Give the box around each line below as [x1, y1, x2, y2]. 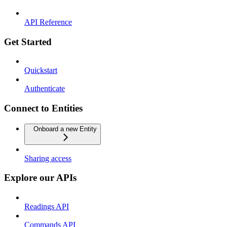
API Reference [24, 17, 72, 26]
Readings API [24, 202, 69, 211]
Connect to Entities [4, 102, 83, 113]
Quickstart [24, 66, 57, 75]
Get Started [4, 36, 52, 47]
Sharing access [24, 154, 71, 163]
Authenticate [24, 84, 65, 93]
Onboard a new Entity [33, 125, 97, 133]
